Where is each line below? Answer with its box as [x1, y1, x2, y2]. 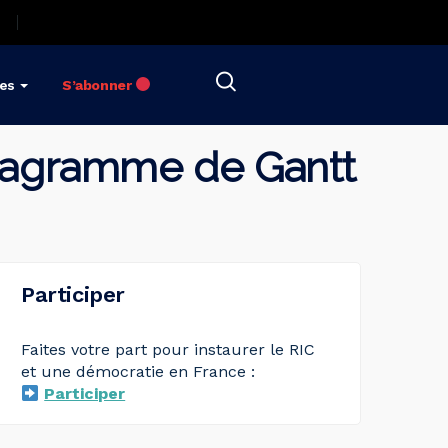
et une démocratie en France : [21, 362, 255, 381]
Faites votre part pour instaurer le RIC [21, 340, 315, 359]
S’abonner [62, 77, 136, 93]
